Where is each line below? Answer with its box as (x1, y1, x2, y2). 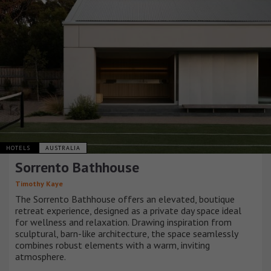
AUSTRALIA (45, 143, 80, 152)
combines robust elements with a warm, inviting (15, 238, 210, 251)
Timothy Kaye (15, 178, 63, 188)
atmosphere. (15, 250, 66, 263)
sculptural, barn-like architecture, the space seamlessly (15, 227, 238, 240)
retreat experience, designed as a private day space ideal (15, 204, 241, 217)
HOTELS (6, 143, 33, 152)
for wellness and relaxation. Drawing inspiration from (15, 215, 232, 228)
